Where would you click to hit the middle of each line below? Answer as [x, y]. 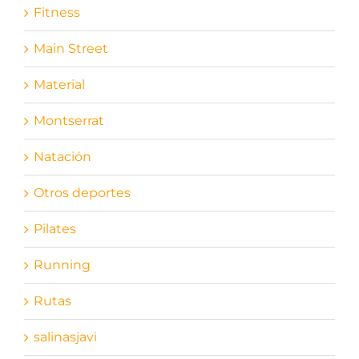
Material [59, 84]
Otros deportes [82, 192]
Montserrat [69, 120]
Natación [62, 156]
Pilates [54, 228]
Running [62, 264]
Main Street [71, 48]
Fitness [56, 12]
